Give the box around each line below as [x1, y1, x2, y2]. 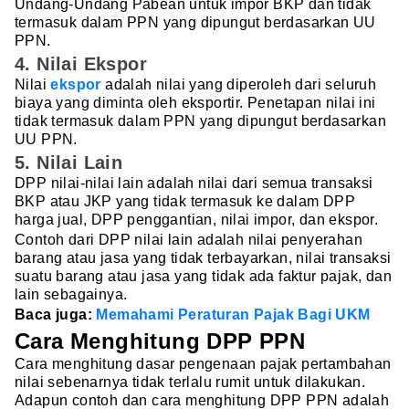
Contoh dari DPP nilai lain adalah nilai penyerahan [15, 232, 362, 248]
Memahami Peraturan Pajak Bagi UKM [96, 307, 371, 323]
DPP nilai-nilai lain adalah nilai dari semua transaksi [15, 175, 373, 192]
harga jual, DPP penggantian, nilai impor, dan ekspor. [15, 212, 379, 228]
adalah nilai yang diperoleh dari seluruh [100, 77, 377, 93]
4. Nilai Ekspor [15, 54, 147, 75]
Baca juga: [15, 307, 97, 323]
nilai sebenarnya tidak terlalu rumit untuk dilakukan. [15, 373, 366, 390]
